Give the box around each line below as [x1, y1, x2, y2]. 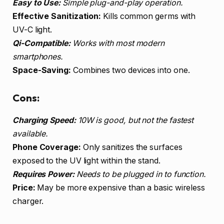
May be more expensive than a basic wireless [35, 182, 205, 192]
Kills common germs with [101, 11, 196, 21]
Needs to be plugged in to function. [74, 169, 206, 179]
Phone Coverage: [12, 142, 81, 152]
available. [12, 128, 48, 138]
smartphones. [12, 51, 63, 61]
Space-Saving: [12, 65, 71, 75]
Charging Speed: [12, 115, 76, 125]
